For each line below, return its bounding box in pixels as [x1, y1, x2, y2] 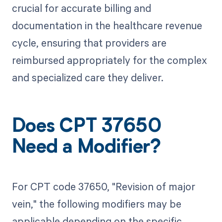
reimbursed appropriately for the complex [11, 53, 207, 67]
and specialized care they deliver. [11, 70, 164, 85]
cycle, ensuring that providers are [11, 36, 166, 50]
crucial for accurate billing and [11, 1, 151, 15]
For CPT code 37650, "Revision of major [11, 179, 195, 193]
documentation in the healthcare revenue [11, 18, 202, 33]
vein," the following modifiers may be [11, 196, 181, 211]
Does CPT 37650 [11, 118, 162, 137]
